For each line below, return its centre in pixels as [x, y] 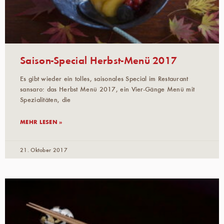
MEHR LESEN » [41, 121]
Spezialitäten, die [45, 99]
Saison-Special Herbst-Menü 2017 [99, 59]
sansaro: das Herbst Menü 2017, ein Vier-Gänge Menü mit [107, 89]
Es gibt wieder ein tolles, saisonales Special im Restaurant [104, 78]
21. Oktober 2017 [44, 149]
